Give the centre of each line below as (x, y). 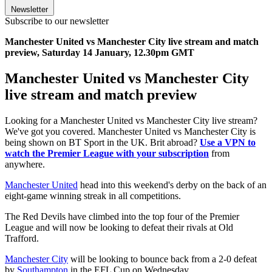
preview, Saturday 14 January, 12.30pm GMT (100, 53)
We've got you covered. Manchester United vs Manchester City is (130, 131)
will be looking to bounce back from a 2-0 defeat (162, 259)
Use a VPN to (228, 142)
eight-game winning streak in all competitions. (93, 195)
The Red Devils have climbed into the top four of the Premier (122, 216)
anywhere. (25, 164)
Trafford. (22, 238)
